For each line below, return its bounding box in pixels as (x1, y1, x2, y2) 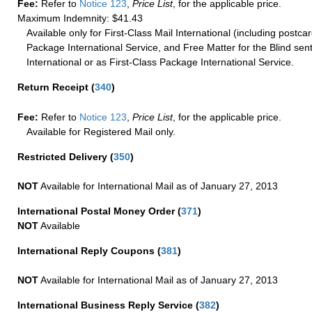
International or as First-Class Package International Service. (26, 56, 295, 68)
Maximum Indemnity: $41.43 (17, 12, 143, 24)
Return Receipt (17, 81, 91, 93)
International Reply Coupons (17, 245, 157, 256)
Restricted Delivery (17, 151, 110, 162)
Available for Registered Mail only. (26, 126, 176, 137)
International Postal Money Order (17, 205, 178, 217)
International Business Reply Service (17, 299, 196, 311)
